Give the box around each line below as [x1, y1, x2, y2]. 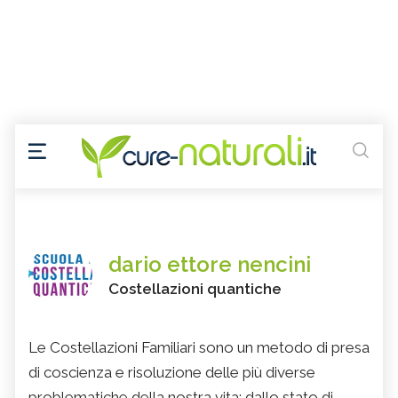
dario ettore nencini [108, 251, 311, 278]
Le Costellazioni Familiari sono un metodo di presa [28, 338, 370, 357]
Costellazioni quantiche [108, 280, 282, 298]
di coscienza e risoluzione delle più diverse [28, 363, 315, 382]
